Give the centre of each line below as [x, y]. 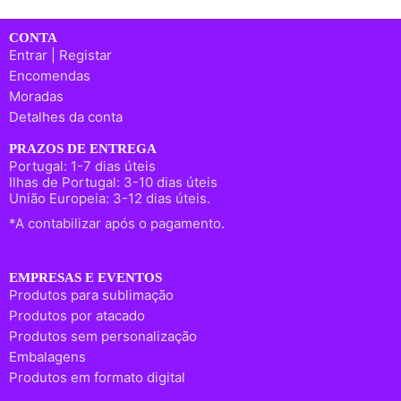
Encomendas [50, 75]
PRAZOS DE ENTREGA [83, 148]
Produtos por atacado [77, 316]
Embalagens [47, 357]
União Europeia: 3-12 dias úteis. [110, 198]
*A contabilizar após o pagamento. [117, 224]
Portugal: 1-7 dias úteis [82, 166]
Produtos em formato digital [97, 378]
